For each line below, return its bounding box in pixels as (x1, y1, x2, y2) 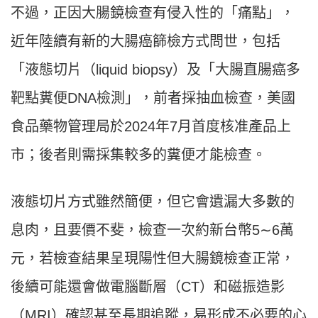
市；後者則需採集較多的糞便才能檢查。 (11, 147, 266, 163)
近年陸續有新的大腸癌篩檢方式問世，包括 (11, 33, 280, 50)
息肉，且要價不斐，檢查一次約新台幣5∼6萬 (11, 222, 294, 238)
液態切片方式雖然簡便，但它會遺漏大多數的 (11, 194, 295, 210)
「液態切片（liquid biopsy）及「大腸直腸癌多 (11, 62, 300, 78)
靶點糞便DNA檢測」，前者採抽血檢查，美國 (11, 90, 295, 106)
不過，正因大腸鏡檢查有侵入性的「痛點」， (11, 5, 295, 21)
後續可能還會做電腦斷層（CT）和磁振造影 (11, 279, 285, 295)
